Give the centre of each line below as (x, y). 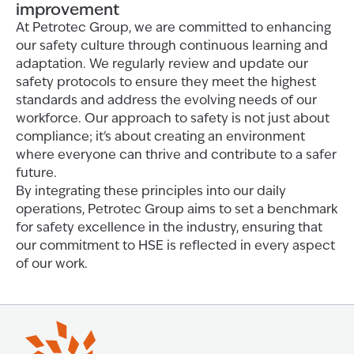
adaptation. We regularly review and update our (162, 63)
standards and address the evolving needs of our (166, 100)
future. (36, 172)
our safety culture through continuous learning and (172, 45)
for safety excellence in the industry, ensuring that (169, 227)
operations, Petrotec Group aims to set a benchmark (177, 209)
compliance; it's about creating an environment (160, 136)
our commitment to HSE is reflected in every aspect (175, 245)
